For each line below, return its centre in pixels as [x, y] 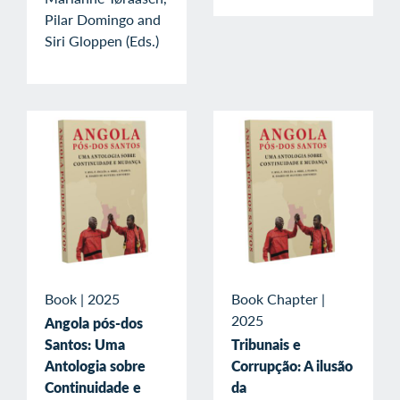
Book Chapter [275, 298]
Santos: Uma [85, 344]
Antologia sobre [95, 365]
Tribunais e [266, 344]
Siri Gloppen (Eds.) [102, 40]
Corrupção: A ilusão [292, 365]
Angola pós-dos [94, 322]
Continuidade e [93, 387]
